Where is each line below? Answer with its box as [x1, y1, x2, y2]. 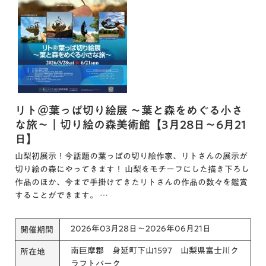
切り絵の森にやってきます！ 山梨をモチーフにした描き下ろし [15, 164, 249, 173]
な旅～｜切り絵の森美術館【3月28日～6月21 [15, 118, 246, 130]
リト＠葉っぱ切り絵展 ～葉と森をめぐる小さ [15, 104, 243, 116]
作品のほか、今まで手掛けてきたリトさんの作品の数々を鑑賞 [15, 178, 248, 186]
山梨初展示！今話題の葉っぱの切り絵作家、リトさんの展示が [15, 151, 248, 160]
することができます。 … [15, 191, 108, 199]
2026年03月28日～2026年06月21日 [71, 224, 211, 233]
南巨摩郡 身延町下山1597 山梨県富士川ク [71, 246, 239, 255]
